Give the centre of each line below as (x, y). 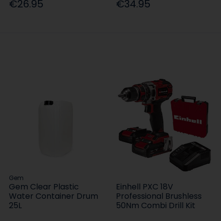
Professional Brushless (159, 196)
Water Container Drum (54, 196)
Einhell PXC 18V (145, 187)
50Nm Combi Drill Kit (156, 206)
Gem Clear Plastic (44, 187)
